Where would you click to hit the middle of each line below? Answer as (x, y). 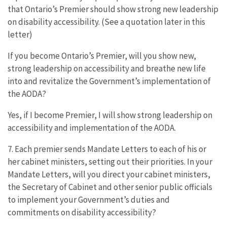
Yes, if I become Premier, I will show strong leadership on (110, 115)
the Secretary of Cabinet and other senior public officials (110, 187)
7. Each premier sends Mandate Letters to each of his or (107, 149)
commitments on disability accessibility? (82, 212)
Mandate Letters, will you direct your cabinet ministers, (109, 174)
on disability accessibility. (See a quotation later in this (106, 22)
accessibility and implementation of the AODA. (92, 127)
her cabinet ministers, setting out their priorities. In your (110, 161)
